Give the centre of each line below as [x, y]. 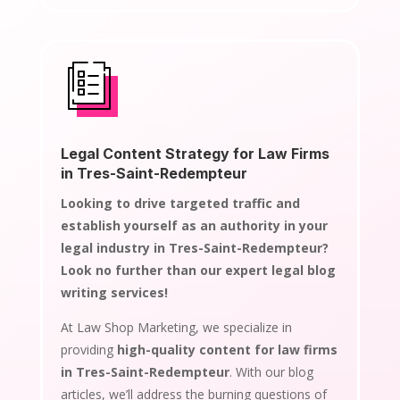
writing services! [114, 292]
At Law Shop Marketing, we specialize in [176, 327]
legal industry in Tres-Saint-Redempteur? [194, 247]
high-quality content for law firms [227, 349]
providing [88, 349]
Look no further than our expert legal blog [198, 270]
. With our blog [271, 371]
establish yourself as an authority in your [194, 225]
